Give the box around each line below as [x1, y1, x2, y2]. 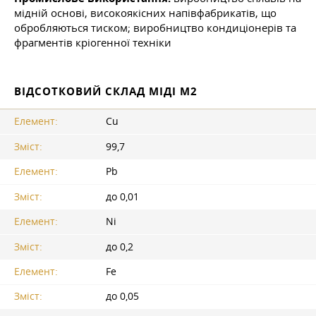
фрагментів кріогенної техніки [14, 35, 171, 50]
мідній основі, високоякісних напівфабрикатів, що [14, 6, 276, 20]
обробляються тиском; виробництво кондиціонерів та [14, 20, 296, 35]
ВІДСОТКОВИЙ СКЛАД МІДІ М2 [14, 84, 197, 99]
